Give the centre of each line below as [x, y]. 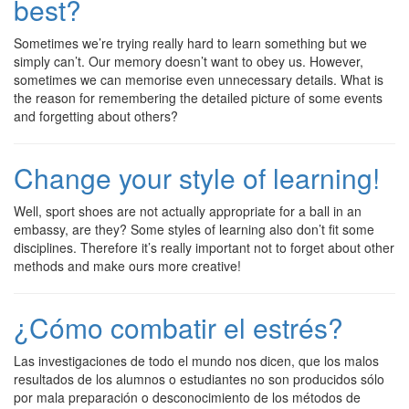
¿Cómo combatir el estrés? [178, 327]
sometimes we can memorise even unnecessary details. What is [199, 79]
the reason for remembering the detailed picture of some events [198, 98]
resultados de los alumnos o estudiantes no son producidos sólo [199, 379]
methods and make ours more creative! [127, 266]
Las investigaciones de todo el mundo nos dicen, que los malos [196, 361]
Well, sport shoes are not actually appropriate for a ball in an [188, 211]
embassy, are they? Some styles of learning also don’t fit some [194, 229]
